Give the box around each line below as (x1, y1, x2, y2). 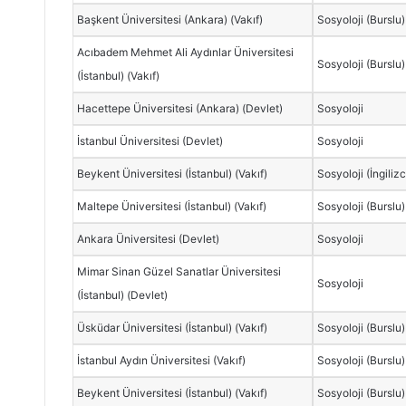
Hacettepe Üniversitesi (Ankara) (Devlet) (77, 101, 284, 115)
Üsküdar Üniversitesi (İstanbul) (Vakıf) (77, 320, 268, 334)
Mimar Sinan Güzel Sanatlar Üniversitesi (77, 264, 282, 278)
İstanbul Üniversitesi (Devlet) (77, 133, 224, 148)
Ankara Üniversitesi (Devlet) (77, 231, 220, 246)
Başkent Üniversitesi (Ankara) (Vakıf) (77, 12, 264, 26)
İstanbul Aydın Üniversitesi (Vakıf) (77, 353, 246, 367)
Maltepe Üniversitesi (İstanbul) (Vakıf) (77, 198, 267, 213)
